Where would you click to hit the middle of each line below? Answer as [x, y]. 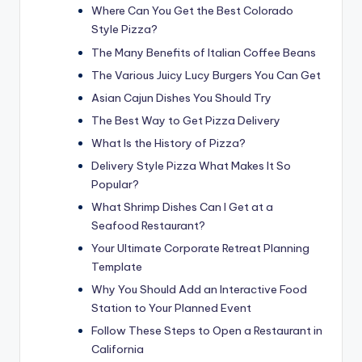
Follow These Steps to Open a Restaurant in [207, 331]
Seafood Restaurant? [148, 226]
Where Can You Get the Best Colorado [192, 11]
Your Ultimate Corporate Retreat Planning [200, 248]
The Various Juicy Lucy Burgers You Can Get [206, 75]
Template [117, 267]
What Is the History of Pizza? [168, 143]
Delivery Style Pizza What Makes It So [191, 166]
